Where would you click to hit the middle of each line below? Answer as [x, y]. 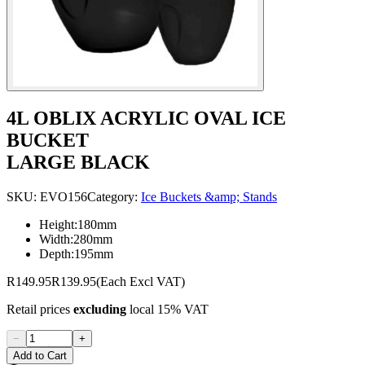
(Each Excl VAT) [141, 281]
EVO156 [64, 196]
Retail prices [40, 309]
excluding [100, 309]
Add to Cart [40, 355]
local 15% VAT [167, 309]
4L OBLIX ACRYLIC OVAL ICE [146, 118]
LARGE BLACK [78, 162]
